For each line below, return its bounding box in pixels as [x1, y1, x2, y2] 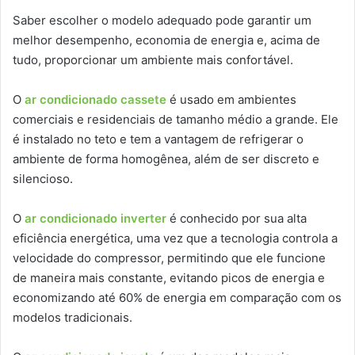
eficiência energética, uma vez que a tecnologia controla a [13, 231, 338, 246]
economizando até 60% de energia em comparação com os [13, 290, 342, 306]
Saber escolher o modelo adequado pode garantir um [13, 13, 311, 29]
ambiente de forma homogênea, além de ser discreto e [13, 151, 319, 167]
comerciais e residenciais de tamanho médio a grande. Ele [13, 112, 338, 128]
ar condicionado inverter [25, 211, 166, 227]
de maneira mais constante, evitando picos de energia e [13, 270, 325, 286]
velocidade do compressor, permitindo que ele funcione [13, 250, 326, 266]
